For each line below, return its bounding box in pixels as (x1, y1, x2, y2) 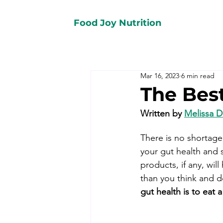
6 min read (181, 71, 215, 80)
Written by (140, 108, 184, 119)
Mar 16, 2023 (140, 71, 179, 80)
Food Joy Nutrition (74, 17, 161, 28)
